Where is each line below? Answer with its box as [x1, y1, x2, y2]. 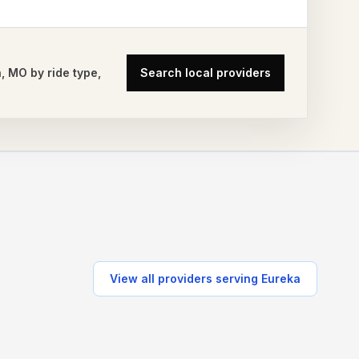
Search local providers [139, 66, 271, 79]
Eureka [261, 272, 301, 285]
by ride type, [27, 66, 102, 79]
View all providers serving [110, 272, 261, 285]
